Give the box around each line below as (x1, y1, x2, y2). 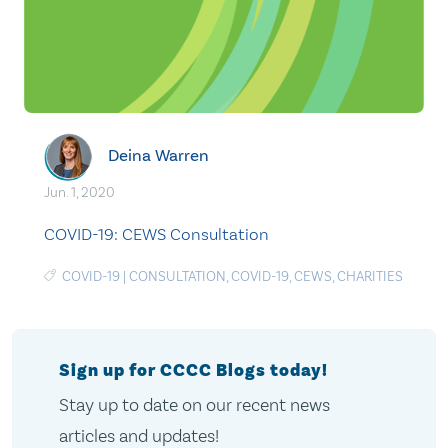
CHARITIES (337, 268, 403, 285)
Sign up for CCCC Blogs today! (58, 359, 328, 382)
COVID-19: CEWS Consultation (44, 224, 269, 244)
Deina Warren (108, 144, 209, 166)
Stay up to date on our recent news (58, 394, 330, 416)
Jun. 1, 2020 (44, 184, 115, 201)
